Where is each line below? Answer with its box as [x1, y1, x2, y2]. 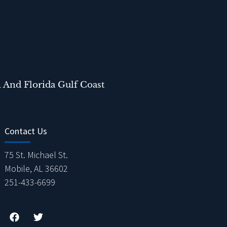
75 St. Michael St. [5, 148, 68, 161]
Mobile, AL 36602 [5, 162, 68, 174]
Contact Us [5, 125, 47, 137]
